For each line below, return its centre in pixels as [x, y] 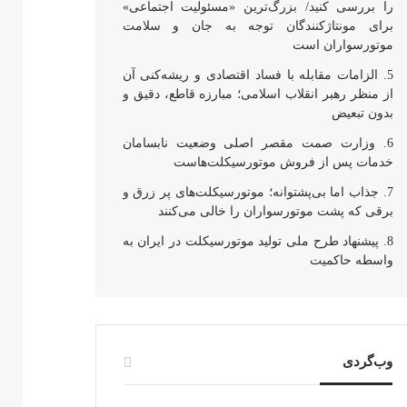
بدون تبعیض [362, 113]
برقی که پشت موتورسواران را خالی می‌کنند [275, 211]
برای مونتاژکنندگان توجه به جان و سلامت [258, 25]
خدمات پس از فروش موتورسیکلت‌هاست [283, 162]
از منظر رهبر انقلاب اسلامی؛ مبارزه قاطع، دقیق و [258, 94]
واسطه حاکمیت [351, 260]
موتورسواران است [342, 45]
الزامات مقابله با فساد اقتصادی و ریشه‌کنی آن [250, 74]
